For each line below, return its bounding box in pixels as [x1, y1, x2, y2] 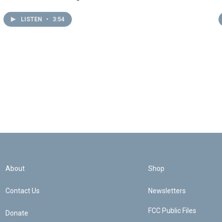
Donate [5, 209, 29, 217]
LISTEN [20, 16, 44, 23]
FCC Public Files [148, 207, 196, 215]
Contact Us [5, 187, 40, 195]
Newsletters [148, 187, 186, 195]
